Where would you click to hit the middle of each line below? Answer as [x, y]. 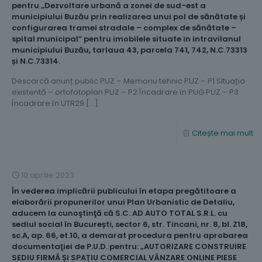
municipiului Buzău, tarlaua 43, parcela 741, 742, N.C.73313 [130, 50]
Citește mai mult [223, 133]
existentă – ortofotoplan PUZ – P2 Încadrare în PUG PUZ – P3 [125, 92]
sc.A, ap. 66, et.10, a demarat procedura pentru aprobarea [130, 235]
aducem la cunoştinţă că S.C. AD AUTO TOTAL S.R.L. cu [120, 213]
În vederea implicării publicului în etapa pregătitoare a [124, 191]
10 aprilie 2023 [48, 175]
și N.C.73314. [36, 61]
